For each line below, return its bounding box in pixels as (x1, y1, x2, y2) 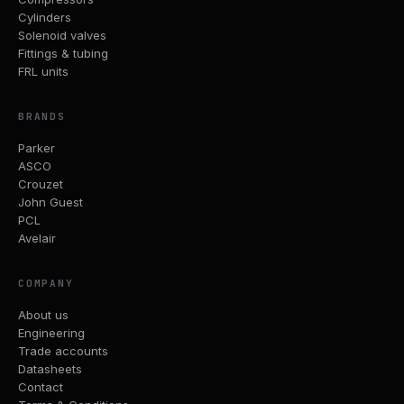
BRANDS (18, 109, 66, 123)
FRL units (18, 63, 69, 78)
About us (18, 307, 69, 322)
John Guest (18, 194, 83, 209)
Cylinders (18, 9, 71, 24)
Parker (18, 140, 55, 155)
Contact (18, 379, 63, 394)
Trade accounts (18, 343, 108, 358)
